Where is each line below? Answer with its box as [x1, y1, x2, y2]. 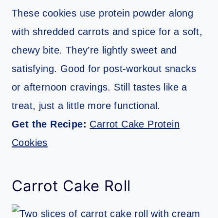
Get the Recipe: [12, 119, 90, 130]
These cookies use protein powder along [12, 8, 194, 19]
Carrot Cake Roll [12, 176, 131, 195]
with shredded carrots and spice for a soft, [12, 26, 203, 37]
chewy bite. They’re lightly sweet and [12, 45, 177, 56]
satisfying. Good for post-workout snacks [12, 63, 196, 74]
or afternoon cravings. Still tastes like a [12, 82, 187, 93]
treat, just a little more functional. [12, 100, 161, 111]
